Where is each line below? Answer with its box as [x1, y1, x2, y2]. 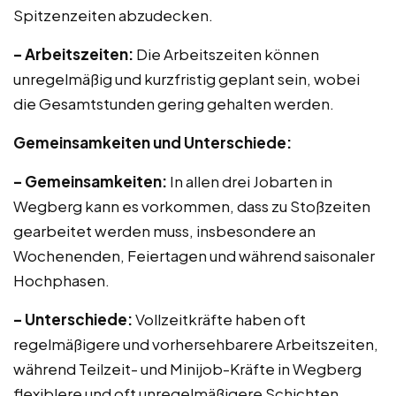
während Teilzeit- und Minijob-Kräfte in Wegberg [13, 359, 362, 378]
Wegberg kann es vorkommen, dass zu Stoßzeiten [13, 196, 370, 216]
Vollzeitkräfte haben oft [133, 309, 306, 329]
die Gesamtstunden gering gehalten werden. [13, 94, 334, 113]
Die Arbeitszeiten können [133, 44, 319, 64]
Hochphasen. [13, 270, 110, 290]
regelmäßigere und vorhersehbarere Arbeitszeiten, [13, 334, 378, 354]
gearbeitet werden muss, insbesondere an [13, 221, 316, 240]
